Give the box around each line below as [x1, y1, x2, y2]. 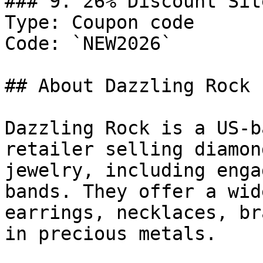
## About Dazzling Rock [5, 75, 250, 96]
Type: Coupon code [5, 12, 194, 33]
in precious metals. [5, 223, 217, 244]
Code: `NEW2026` [5, 33, 172, 54]
